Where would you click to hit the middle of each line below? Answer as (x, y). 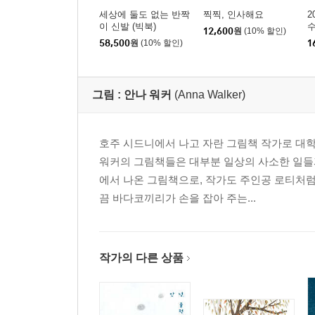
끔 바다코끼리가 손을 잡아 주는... (178, 198)
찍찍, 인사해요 (233, 14)
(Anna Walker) (210, 95)
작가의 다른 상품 (141, 258)
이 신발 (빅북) (128, 26)
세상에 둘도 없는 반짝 (144, 14)
